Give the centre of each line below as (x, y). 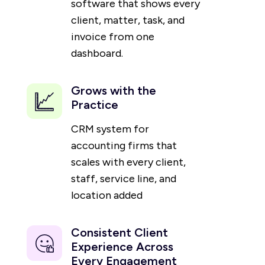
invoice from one (113, 37)
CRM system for (110, 129)
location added (107, 195)
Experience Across (122, 247)
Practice (95, 105)
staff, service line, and (124, 179)
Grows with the (114, 91)
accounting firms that (124, 146)
